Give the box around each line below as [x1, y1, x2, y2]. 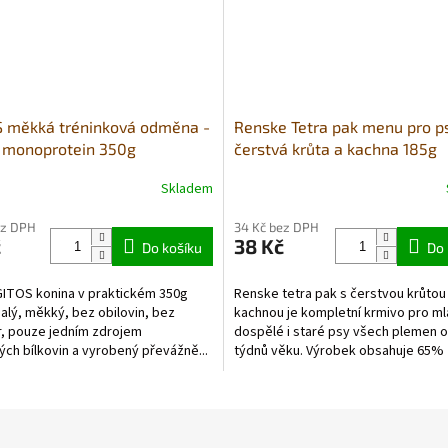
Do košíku [142, 238, 202, 256]
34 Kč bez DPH [234, 218, 319, 235]
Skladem [161, 179, 213, 200]
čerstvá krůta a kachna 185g [234, 138, 437, 158]
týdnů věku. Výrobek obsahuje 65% [234, 340, 444, 361]
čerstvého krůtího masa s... [234, 359, 395, 380]
